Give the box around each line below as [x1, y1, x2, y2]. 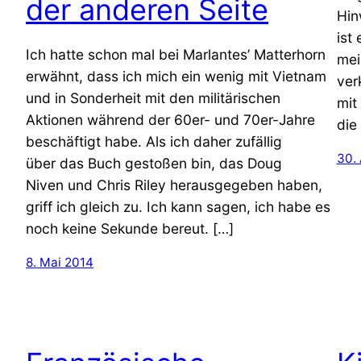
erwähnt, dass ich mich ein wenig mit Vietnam [26, 67, 326, 85]
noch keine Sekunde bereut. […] [26, 219, 234, 237]
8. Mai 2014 [26, 255, 93, 271]
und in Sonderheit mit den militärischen [26, 89, 280, 106]
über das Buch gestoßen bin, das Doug [26, 154, 282, 172]
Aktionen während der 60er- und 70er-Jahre [26, 110, 315, 128]
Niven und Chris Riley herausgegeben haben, [26, 176, 322, 193]
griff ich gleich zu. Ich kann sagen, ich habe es [26, 197, 330, 215]
